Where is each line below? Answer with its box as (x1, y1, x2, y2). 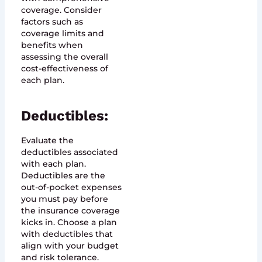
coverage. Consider (20, 4, 102, 15)
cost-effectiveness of (20, 63, 108, 74)
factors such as (20, 16, 83, 27)
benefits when (20, 39, 83, 50)
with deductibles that (20, 228, 113, 239)
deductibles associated (20, 146, 118, 157)
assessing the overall (20, 51, 108, 62)
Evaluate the (20, 135, 74, 146)
